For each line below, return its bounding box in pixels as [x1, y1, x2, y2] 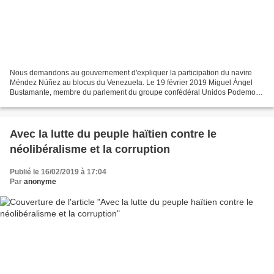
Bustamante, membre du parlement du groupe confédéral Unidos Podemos [10, 87, 259, 97]
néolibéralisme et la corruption [10, 143, 170, 155]
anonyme [24, 177, 56, 186]
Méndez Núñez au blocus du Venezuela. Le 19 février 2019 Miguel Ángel [10, 78, 253, 87]
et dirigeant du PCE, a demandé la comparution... [10, 97, 173, 106]
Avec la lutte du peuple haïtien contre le [10, 127, 217, 140]
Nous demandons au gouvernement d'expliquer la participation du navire [10, 68, 252, 77]
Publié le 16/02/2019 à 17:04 [10, 167, 106, 176]
